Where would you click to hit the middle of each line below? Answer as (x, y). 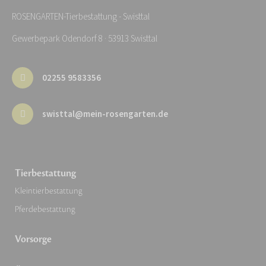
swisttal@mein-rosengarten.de (105, 114)
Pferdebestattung (45, 210)
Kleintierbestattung (49, 191)
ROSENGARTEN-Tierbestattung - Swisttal (81, 17)
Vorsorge (33, 240)
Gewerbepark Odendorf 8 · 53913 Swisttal (85, 39)
